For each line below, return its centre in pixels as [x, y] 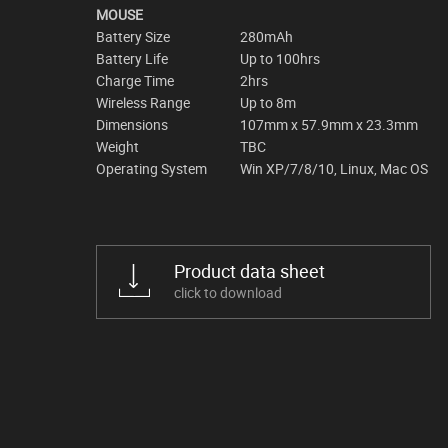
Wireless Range [143, 102]
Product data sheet [249, 270]
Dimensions [132, 124]
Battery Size [133, 36]
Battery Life [132, 58]
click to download [228, 292]
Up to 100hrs [280, 58]
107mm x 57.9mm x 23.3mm [329, 124]
